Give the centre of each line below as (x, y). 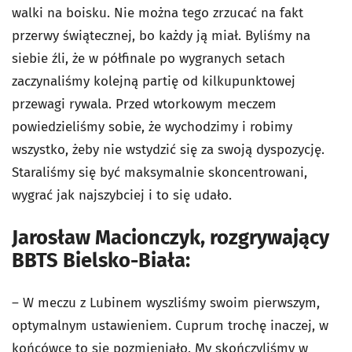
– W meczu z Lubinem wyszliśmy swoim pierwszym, (166, 303)
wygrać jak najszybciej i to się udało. (122, 195)
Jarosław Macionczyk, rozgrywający (170, 238)
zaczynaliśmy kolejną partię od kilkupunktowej (154, 81)
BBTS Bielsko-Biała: (101, 260)
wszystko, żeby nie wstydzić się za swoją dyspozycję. (168, 150)
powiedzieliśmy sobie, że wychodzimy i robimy (152, 127)
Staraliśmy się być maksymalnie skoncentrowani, (159, 172)
